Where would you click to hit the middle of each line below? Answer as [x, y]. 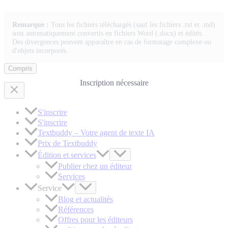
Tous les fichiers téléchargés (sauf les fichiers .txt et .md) [132, 25]
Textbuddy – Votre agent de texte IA [96, 133]
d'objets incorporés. [40, 51]
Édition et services [67, 155]
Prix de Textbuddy [67, 143]
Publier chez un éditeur [95, 166]
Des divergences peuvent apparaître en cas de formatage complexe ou [112, 42]
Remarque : [31, 25]
